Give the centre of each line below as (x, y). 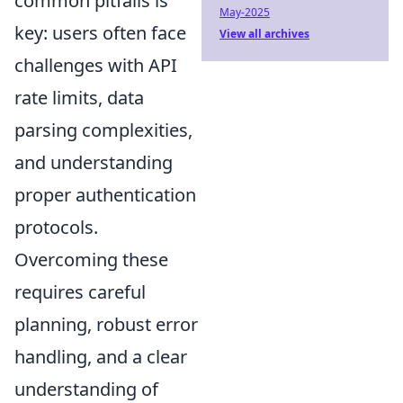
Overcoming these (91, 259)
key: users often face (100, 32)
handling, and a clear (101, 356)
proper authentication (105, 194)
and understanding (94, 162)
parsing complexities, (103, 130)
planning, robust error (106, 324)
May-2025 (245, 12)
